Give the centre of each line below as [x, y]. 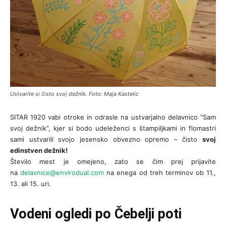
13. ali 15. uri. [31, 184]
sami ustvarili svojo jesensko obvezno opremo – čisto [106, 139]
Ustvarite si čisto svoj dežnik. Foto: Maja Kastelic [75, 94]
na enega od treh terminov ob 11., [160, 173]
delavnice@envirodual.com [62, 173]
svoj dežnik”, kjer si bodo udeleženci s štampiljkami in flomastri [113, 128]
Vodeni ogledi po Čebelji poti [96, 214]
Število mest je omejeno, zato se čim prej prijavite [113, 162]
